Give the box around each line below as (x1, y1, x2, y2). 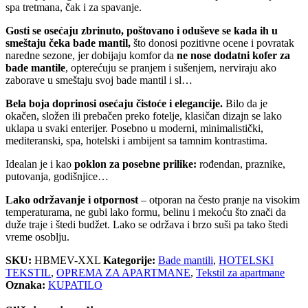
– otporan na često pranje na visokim (138, 193, 300, 206)
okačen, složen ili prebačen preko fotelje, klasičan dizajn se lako (5, 109, 282, 122)
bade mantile (5, 61, 65, 74)
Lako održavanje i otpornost (5, 193, 138, 206)
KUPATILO (48, 278, 102, 291)
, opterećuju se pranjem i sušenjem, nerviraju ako (65, 61, 276, 74)
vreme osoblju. (5, 230, 69, 243)
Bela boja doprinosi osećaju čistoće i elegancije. (5, 97, 223, 109)
